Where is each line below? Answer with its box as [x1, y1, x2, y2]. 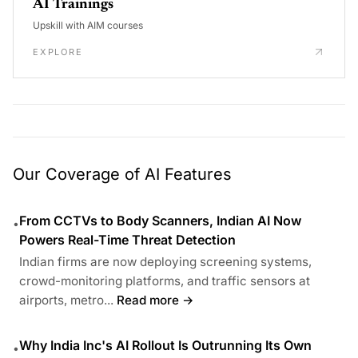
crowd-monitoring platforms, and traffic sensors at [19, 272, 310, 288]
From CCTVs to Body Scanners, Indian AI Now [19, 212, 301, 229]
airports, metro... [19, 292, 113, 308]
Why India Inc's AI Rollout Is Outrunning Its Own [19, 336, 312, 353]
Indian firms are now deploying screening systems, [19, 253, 312, 269]
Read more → [117, 292, 194, 308]
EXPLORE [33, 46, 83, 58]
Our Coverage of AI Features [13, 164, 232, 184]
